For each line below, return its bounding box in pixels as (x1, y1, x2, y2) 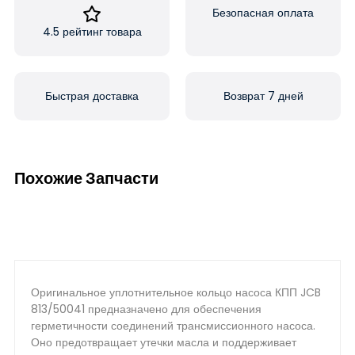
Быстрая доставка (45, 88, 139, 104)
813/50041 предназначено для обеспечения (31, 301, 261, 317)
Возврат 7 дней (223, 88, 303, 104)
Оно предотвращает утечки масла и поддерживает (31, 334, 296, 350)
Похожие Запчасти (14, 167, 158, 189)
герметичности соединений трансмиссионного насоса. (31, 318, 315, 334)
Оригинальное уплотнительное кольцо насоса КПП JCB (31, 284, 321, 300)
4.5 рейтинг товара (42, 24, 142, 40)
